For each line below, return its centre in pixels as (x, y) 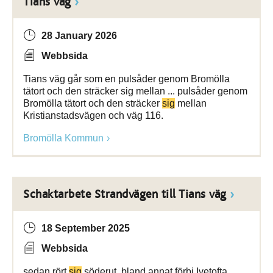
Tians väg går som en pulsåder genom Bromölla (126, 79)
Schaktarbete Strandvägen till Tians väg (125, 194)
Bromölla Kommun (63, 138)
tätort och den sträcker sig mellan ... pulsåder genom (135, 91)
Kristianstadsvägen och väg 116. (93, 115)
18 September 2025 (86, 228)
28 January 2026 (79, 36)
